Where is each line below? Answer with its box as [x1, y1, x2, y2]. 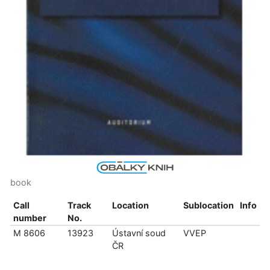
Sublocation [183, 200, 234, 211]
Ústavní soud [111, 228, 166, 239]
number [13, 213, 46, 224]
